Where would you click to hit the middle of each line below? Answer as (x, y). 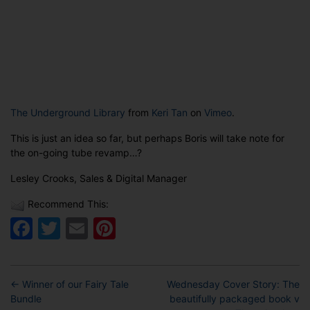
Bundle (26, 298)
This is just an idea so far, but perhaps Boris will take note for (147, 138)
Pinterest (163, 228)
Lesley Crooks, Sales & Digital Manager (99, 179)
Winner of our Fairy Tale (75, 284)
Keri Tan (170, 113)
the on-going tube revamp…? (76, 153)
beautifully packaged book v (235, 298)
